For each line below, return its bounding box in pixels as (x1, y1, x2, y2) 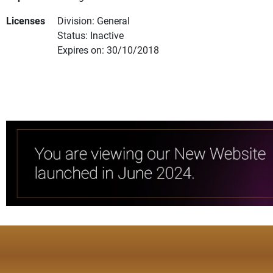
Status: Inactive (57, 29, 124, 42)
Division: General (57, 14, 130, 27)
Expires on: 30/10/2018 (57, 43, 159, 57)
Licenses (6, 14, 45, 27)
